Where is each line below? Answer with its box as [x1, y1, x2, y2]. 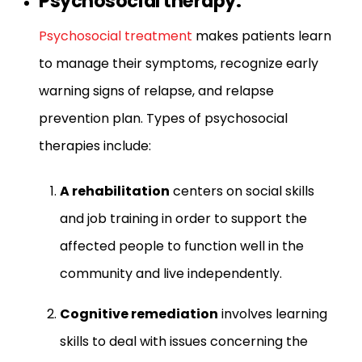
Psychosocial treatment [39, 27, 192, 46]
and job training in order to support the [59, 209, 307, 229]
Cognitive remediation [59, 305, 218, 324]
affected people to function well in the [59, 237, 304, 256]
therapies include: [39, 137, 151, 156]
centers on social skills [169, 182, 314, 201]
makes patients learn [192, 27, 331, 46]
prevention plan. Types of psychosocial [39, 109, 288, 128]
